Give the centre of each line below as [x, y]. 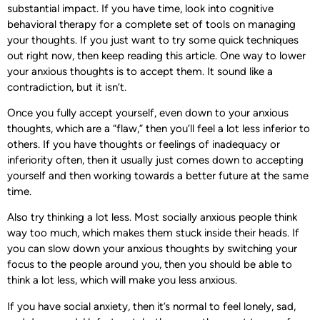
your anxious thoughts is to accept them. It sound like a [140, 71]
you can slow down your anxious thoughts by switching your [152, 249]
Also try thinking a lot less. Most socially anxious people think [152, 217]
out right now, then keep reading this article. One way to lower [156, 55]
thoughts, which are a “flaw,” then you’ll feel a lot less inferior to [159, 128]
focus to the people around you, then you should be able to [150, 265]
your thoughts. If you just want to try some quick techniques [153, 40]
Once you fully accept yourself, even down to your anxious [148, 112]
